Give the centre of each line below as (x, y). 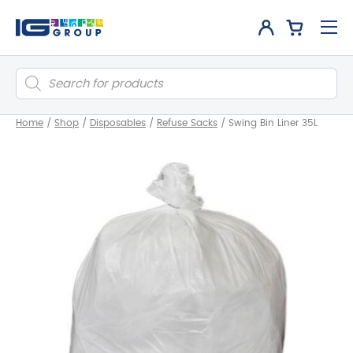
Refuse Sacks (187, 123)
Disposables (118, 123)
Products (41, 73)
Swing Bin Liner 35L (273, 123)
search (35, 85)
